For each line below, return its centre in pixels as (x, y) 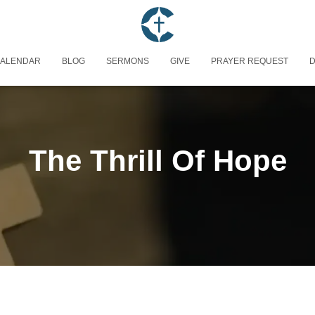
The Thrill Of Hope (157, 161)
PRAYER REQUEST (250, 61)
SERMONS (128, 61)
